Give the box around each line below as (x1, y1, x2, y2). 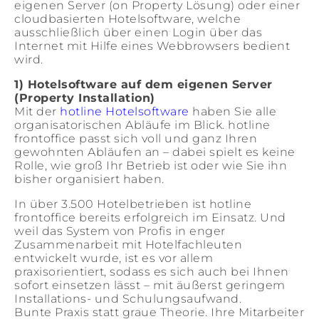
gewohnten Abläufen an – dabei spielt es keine (14, 145, 296, 159)
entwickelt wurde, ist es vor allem (14, 251, 213, 265)
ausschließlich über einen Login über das (14, 26, 262, 39)
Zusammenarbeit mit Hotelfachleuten (14, 238, 242, 251)
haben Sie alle (189, 105, 276, 118)
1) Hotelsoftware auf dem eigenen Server (14, 78, 273, 91)
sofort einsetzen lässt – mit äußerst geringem (14, 278, 286, 292)
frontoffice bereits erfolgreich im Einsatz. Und (14, 211, 286, 224)
